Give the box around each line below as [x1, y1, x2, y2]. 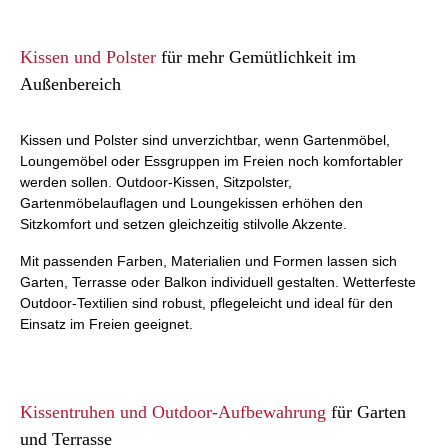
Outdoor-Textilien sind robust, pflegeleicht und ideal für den [20, 295, 393, 311]
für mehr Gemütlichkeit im [161, 47, 356, 67]
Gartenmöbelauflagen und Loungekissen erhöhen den [20, 195, 363, 211]
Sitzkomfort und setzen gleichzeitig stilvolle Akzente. [20, 216, 347, 232]
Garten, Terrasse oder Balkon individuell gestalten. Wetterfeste [20, 274, 416, 290]
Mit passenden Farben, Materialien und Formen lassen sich [20, 253, 397, 269]
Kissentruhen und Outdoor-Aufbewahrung [20, 402, 326, 422]
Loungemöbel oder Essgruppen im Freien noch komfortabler [20, 153, 403, 169]
